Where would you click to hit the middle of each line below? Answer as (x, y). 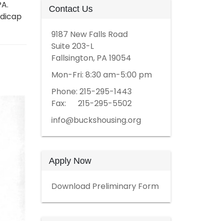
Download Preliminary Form (105, 186)
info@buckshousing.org (96, 120)
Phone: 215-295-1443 (91, 92)
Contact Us (71, 9)
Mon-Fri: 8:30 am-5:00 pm (101, 75)
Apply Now (70, 161)
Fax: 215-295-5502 (91, 103)
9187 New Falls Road (89, 34)
